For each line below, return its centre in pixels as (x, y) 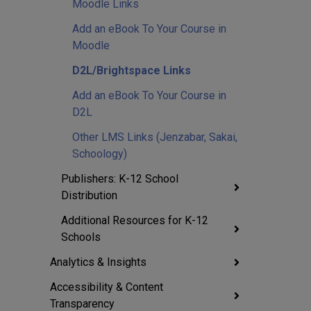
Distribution (89, 195)
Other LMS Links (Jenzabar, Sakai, (155, 137)
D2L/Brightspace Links (132, 70)
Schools (81, 237)
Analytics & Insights (98, 262)
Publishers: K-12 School (120, 179)
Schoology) (100, 154)
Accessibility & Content (107, 287)
